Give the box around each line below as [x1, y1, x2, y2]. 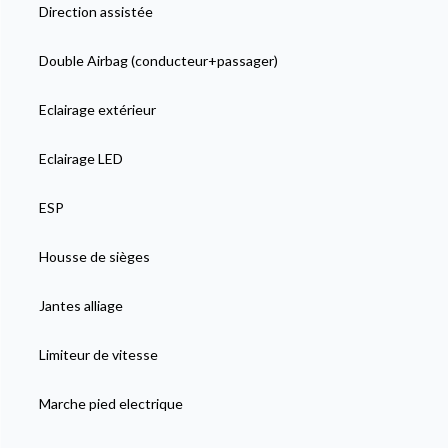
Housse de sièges [38, 248, 150, 265]
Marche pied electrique [38, 395, 183, 412]
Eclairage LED [38, 150, 123, 167]
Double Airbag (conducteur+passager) [38, 52, 278, 69]
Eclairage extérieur [38, 101, 156, 118]
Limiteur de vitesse [38, 346, 158, 363]
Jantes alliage [38, 297, 123, 314]
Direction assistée [38, 3, 153, 20]
